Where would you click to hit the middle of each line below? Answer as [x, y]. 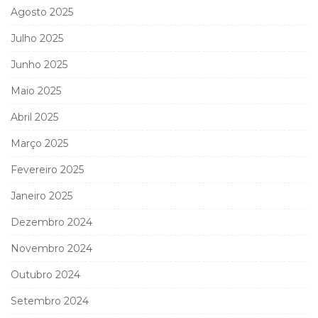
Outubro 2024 [45, 275]
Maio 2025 [36, 91]
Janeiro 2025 [42, 196]
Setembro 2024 [50, 301]
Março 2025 [39, 144]
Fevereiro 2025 [47, 170]
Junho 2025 [39, 65]
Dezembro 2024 [51, 223]
